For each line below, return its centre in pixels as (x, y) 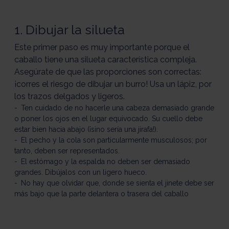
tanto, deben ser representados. (68, 151)
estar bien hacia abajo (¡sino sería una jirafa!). (87, 130)
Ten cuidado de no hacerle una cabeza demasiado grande (118, 108)
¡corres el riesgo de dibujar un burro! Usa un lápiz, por (113, 84)
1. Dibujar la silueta (70, 30)
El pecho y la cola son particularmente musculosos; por (114, 140)
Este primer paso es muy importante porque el (102, 48)
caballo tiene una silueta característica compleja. (106, 60)
